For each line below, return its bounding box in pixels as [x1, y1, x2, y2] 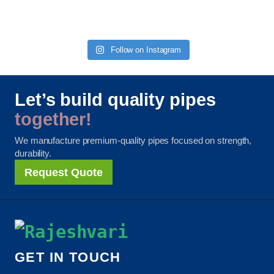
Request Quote [24, 166, 103, 179]
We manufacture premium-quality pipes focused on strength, [15, 135, 252, 146]
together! [15, 109, 92, 130]
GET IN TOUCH [15, 250, 121, 265]
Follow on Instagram [110, 45, 182, 55]
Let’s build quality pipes [15, 90, 216, 110]
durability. [15, 148, 51, 159]
